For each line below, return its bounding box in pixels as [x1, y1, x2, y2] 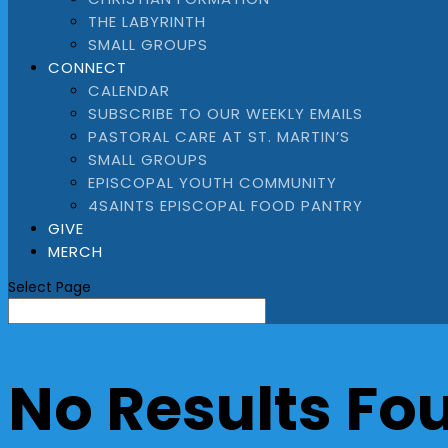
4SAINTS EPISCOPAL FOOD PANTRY [88, 195, 363, 216]
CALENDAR [88, 80, 170, 101]
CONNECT [48, 57, 127, 78]
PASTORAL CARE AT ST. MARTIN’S [88, 126, 350, 147]
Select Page [8, 277, 91, 297]
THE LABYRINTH [88, 11, 206, 32]
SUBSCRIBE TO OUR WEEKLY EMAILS [88, 103, 363, 124]
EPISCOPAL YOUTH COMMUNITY [88, 172, 337, 193]
